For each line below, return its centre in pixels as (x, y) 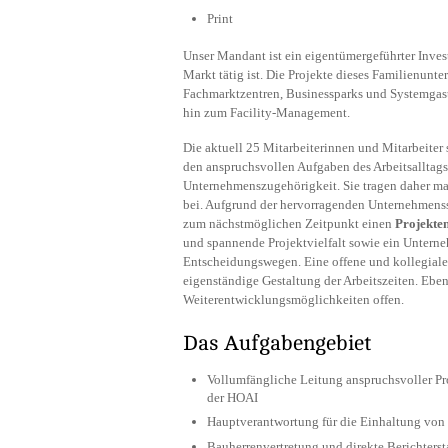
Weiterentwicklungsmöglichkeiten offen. (293, 299)
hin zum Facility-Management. (266, 113)
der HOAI (232, 397)
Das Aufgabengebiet (277, 343)
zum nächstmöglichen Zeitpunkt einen (289, 223)
